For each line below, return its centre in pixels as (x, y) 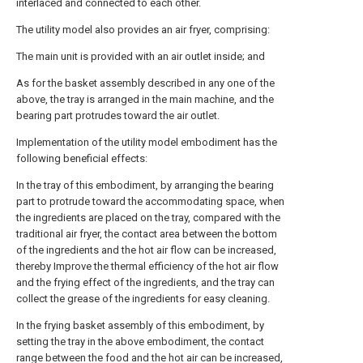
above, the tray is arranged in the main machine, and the (145, 99)
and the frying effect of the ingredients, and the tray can (145, 282)
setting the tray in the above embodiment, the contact (140, 342)
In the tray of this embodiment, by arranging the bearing (145, 185)
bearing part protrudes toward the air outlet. (118, 115)
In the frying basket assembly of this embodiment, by (140, 325)
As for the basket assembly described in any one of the (145, 83)
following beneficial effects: (82, 158)
